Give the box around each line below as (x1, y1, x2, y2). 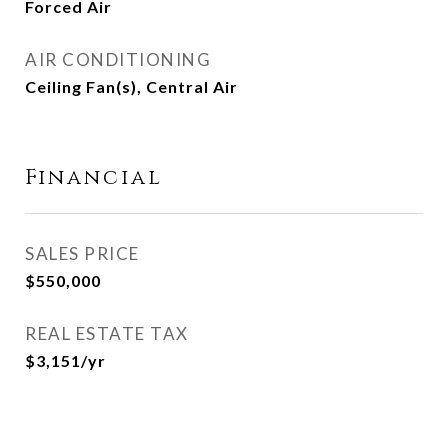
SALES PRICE (25, 243, 140, 264)
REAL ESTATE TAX (25, 323, 189, 344)
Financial (25, 164, 163, 192)
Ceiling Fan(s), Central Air (25, 77, 238, 96)
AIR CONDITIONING (25, 49, 211, 70)
